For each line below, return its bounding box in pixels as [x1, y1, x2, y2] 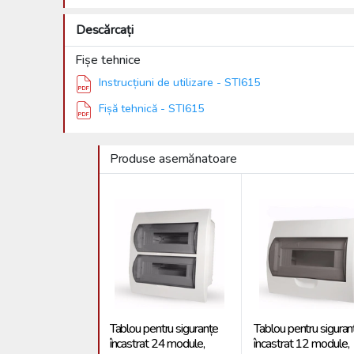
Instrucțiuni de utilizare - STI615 [98, 74, 260, 90]
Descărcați [75, 21, 134, 39]
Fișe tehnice [74, 51, 141, 69]
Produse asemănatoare [109, 149, 237, 168]
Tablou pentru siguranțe [109, 320, 219, 338]
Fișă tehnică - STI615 [98, 100, 204, 116]
